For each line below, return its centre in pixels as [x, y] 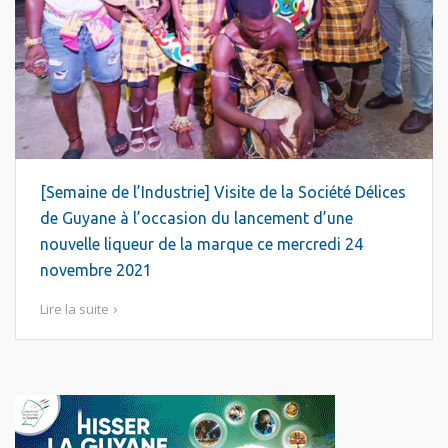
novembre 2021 [96, 270]
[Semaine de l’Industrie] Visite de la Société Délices [223, 192]
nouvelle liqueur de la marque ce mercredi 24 [201, 244]
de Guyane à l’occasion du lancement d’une [196, 218]
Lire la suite [74, 309]
